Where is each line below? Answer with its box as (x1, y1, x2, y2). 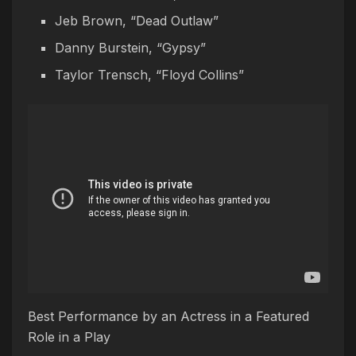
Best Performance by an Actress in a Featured (28, 308, 309, 324)
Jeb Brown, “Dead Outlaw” (55, 12, 219, 29)
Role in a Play (28, 328, 110, 345)
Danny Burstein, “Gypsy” (55, 39, 207, 56)
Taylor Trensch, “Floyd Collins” (55, 66, 245, 83)
